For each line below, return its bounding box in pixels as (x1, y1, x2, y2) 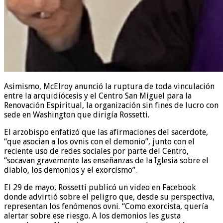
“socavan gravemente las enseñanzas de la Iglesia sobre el (4, 155, 209, 165)
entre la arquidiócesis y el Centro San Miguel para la (4, 91, 192, 101)
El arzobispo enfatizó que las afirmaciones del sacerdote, (4, 127, 208, 137)
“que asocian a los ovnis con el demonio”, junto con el (4, 136, 195, 146)
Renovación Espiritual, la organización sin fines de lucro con (4, 100, 219, 110)
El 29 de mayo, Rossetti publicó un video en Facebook (4, 182, 196, 192)
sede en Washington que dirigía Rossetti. (4, 110, 149, 119)
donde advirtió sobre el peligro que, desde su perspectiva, (4, 192, 215, 202)
